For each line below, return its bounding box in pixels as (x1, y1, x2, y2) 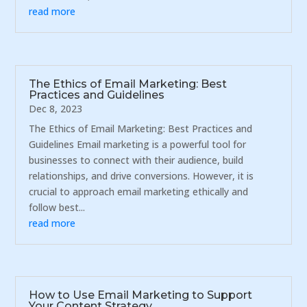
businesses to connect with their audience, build (29, 153, 244, 167)
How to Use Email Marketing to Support (29, 288, 253, 302)
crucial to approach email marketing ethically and (29, 184, 249, 198)
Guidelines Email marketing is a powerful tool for (29, 137, 247, 151)
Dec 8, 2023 (29, 101, 83, 115)
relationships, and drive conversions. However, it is (29, 169, 254, 182)
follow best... (29, 200, 86, 214)
